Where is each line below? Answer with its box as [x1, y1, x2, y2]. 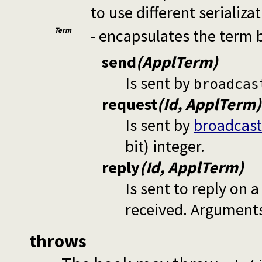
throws [29, 229, 87, 253]
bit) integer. [125, 136, 205, 157]
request [101, 94, 157, 115]
